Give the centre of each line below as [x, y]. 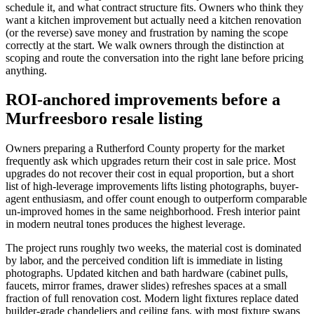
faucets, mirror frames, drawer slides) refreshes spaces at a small [146, 286]
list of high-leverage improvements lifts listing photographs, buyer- [152, 186]
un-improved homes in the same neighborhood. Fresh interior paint [153, 212]
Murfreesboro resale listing [104, 119]
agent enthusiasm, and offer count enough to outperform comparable [156, 199]
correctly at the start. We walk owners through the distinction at [145, 45]
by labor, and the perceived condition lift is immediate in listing [144, 261]
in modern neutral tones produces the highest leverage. [125, 224]
